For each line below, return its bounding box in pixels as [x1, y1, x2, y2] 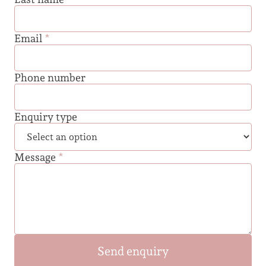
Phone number [14, 71, 85, 84]
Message [14, 151, 58, 164]
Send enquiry [97, 244, 169, 259]
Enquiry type [14, 110, 77, 123]
